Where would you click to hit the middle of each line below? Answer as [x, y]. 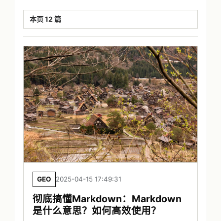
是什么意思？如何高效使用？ [97, 211]
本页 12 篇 [45, 19]
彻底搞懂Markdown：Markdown [107, 199]
